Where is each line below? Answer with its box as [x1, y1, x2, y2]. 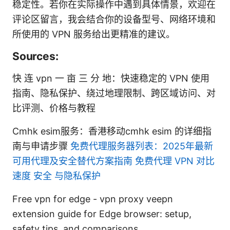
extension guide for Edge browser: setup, [12, 208, 191, 219]
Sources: [12, 49, 59, 63]
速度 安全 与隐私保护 [12, 170, 101, 181]
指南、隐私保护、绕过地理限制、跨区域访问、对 [12, 87, 216, 99]
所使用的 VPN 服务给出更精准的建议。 [12, 28, 175, 40]
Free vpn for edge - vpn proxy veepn [12, 193, 173, 204]
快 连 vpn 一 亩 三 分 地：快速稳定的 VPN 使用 [12, 72, 209, 84]
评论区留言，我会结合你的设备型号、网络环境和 [12, 13, 216, 25]
